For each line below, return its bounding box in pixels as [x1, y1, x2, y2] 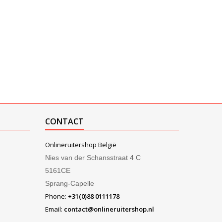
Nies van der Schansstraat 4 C [45, 154, 141, 162]
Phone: [45, 192, 68, 201]
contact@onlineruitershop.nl [64, 205, 154, 214]
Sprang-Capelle [45, 179, 94, 188]
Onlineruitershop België [45, 140, 116, 150]
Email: [45, 205, 64, 214]
